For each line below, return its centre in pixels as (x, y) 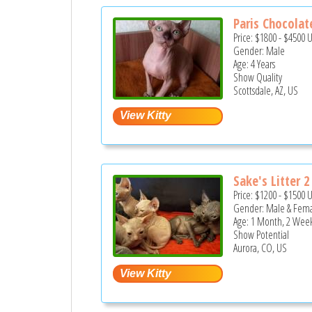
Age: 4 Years (255, 64)
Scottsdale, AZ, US (266, 90)
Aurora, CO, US (260, 248)
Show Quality (258, 77)
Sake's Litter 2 (272, 181)
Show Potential (262, 235)
